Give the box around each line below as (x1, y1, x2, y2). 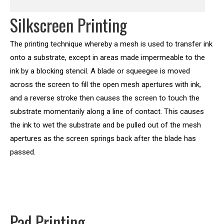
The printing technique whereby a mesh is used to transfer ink (10, 39, 212, 48)
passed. (10, 147, 35, 156)
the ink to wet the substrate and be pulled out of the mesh (10, 120, 201, 129)
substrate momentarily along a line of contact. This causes (10, 107, 204, 116)
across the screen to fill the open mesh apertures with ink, (10, 80, 201, 89)
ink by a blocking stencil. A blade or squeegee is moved (10, 66, 190, 75)
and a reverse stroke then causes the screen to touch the (10, 93, 199, 102)
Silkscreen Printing (10, 12, 127, 37)
